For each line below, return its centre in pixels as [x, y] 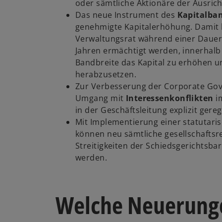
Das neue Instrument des [126, 15]
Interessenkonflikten [171, 98]
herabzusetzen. [106, 75]
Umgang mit [101, 98]
